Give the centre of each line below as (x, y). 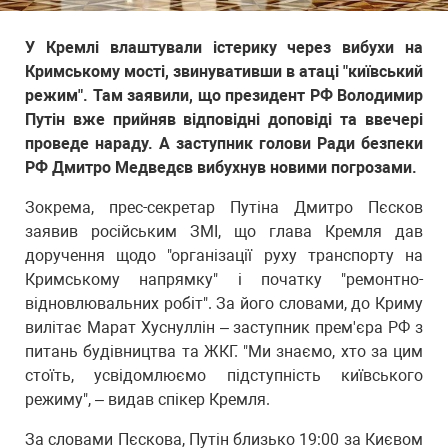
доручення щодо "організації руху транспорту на (224, 255)
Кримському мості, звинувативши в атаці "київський (224, 71)
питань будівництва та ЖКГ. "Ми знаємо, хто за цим (224, 351)
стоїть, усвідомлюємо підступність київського (224, 375)
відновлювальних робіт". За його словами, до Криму (224, 303)
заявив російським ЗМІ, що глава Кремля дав (224, 231)
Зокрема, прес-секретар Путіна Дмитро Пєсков (224, 207)
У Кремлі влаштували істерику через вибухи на (224, 47)
